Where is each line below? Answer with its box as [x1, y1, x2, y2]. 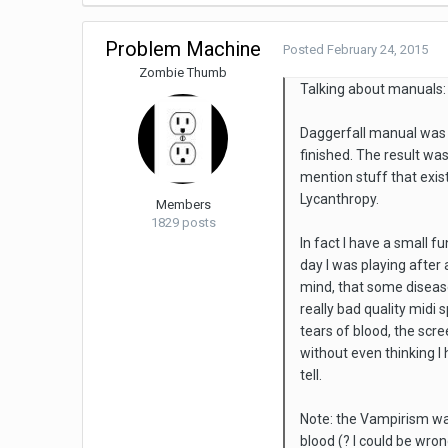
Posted [283, 42, 328, 58]
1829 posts [150, 215, 216, 231]
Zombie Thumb [139, 65, 228, 81]
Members [155, 197, 211, 213]
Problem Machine [105, 37, 262, 62]
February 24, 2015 [327, 42, 429, 58]
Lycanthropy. [300, 191, 380, 208]
